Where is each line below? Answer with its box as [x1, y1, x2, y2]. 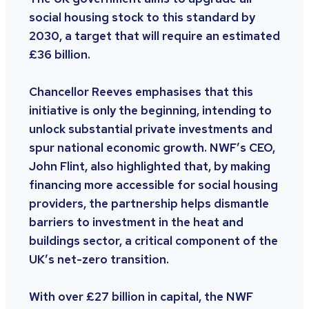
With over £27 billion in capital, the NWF [29, 289, 253, 305]
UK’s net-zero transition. [29, 251, 169, 267]
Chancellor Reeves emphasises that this [29, 83, 253, 99]
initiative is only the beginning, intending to [29, 102, 272, 118]
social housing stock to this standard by [29, 9, 255, 25]
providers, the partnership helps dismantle [29, 195, 269, 211]
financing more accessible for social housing [29, 177, 278, 192]
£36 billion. [29, 46, 90, 62]
